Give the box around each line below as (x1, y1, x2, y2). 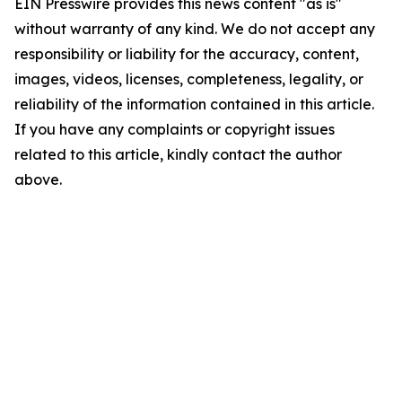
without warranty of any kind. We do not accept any (14, 20, 375, 38)
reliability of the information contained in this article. (14, 95, 374, 113)
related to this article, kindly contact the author (14, 145, 342, 163)
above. (14, 170, 62, 188)
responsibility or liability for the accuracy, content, (14, 45, 359, 63)
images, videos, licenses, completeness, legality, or (14, 70, 363, 88)
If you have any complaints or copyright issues (14, 120, 335, 138)
